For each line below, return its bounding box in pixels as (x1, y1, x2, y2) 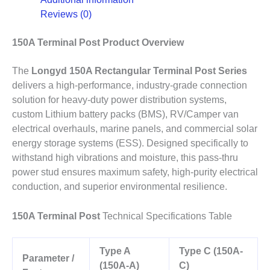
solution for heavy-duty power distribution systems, (12, 95, 227, 105)
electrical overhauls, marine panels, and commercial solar (12, 124, 257, 134)
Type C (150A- (178, 246, 243, 257)
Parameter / (22, 253, 74, 264)
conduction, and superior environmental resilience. (12, 181, 227, 192)
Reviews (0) (40, 8, 92, 19)
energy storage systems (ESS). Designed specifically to (12, 138, 248, 149)
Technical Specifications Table (102, 211, 232, 222)
